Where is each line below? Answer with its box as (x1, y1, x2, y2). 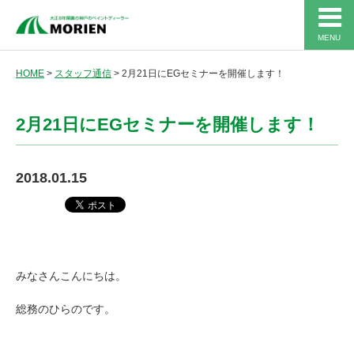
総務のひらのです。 (16, 303, 115, 315)
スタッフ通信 (55, 68, 111, 79)
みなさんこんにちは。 (16, 269, 126, 282)
